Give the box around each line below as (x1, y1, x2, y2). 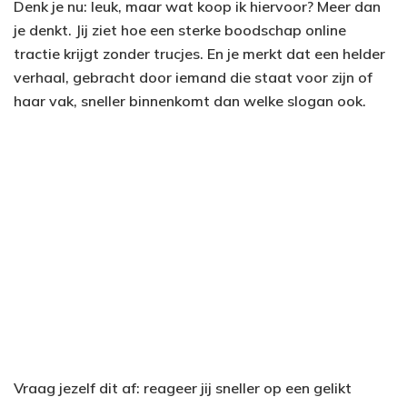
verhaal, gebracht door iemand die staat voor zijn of (14, 68, 372, 87)
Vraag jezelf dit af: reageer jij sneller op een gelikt (14, 379, 352, 398)
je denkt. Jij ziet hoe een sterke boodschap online (14, 21, 346, 40)
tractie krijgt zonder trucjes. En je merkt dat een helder (14, 45, 385, 64)
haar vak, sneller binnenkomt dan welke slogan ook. (14, 92, 366, 111)
